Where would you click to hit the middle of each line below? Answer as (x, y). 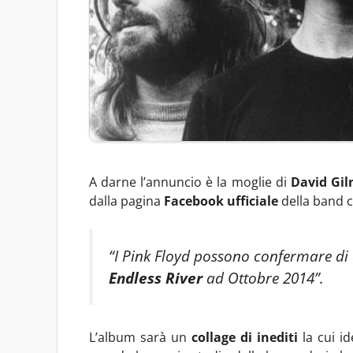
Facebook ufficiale (221, 201)
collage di (221, 337)
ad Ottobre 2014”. (263, 277)
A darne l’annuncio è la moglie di (190, 182)
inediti (277, 337)
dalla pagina (126, 201)
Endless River (156, 277)
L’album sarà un (140, 337)
